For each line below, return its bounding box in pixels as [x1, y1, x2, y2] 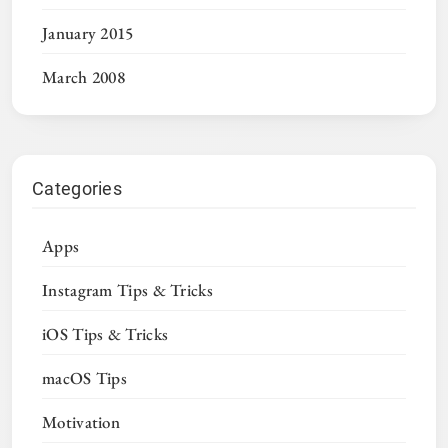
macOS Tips [42, 367, 127, 390]
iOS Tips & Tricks [42, 323, 169, 346]
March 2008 [42, 66, 125, 89]
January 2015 [42, 22, 134, 45]
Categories [32, 178, 122, 200]
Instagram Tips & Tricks [42, 279, 213, 302]
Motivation [42, 411, 120, 434]
